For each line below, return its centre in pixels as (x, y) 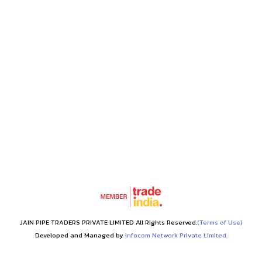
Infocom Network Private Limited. (176, 235)
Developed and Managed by (80, 235)
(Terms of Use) (220, 222)
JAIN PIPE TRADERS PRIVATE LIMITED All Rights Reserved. (108, 222)
